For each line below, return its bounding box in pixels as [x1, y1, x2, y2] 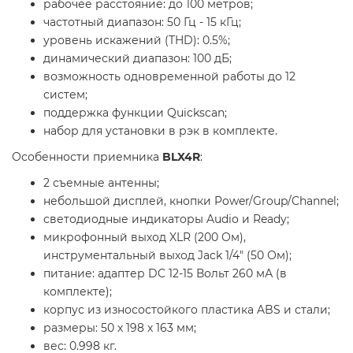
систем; [43, 87, 87, 102]
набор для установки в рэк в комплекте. [43, 123, 277, 138]
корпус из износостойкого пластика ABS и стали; [43, 302, 330, 317]
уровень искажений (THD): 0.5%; [43, 32, 230, 47]
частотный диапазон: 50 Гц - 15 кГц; [43, 14, 241, 29]
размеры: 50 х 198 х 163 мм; [43, 320, 196, 335]
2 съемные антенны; [43, 175, 159, 190]
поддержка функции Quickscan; [43, 105, 227, 120]
